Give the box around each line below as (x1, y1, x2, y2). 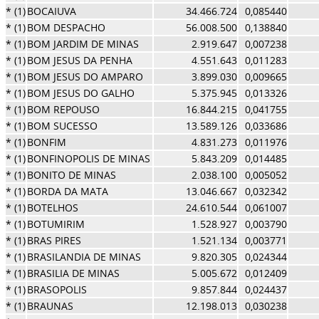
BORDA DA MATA (26, 184, 108, 198)
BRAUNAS (26, 299, 73, 313)
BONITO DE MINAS (26, 168, 116, 182)
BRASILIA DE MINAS (26, 266, 120, 280)
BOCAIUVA (26, 4, 76, 18)
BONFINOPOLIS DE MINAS (26, 152, 150, 165)
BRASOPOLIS (26, 283, 87, 296)
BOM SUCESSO (26, 119, 98, 132)
